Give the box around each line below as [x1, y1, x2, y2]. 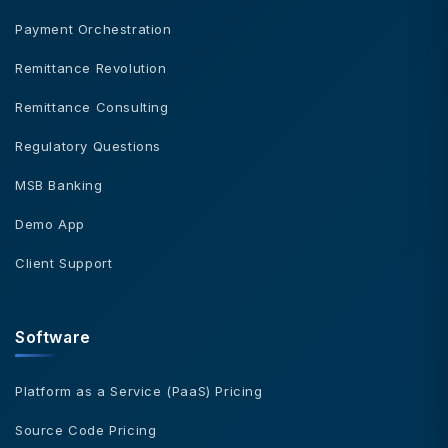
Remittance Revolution [15, 59, 167, 76]
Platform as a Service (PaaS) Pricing [15, 382, 263, 399]
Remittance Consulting [15, 98, 169, 115]
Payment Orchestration [15, 20, 172, 37]
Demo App [15, 215, 85, 232]
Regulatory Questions [15, 137, 161, 154]
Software [15, 326, 91, 347]
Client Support [15, 254, 113, 271]
